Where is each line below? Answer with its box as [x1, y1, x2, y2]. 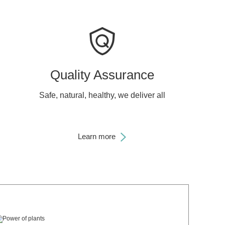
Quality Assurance [50, 67, 154, 82]
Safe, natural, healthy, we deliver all [39, 91, 165, 99]
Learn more [78, 132, 116, 141]
